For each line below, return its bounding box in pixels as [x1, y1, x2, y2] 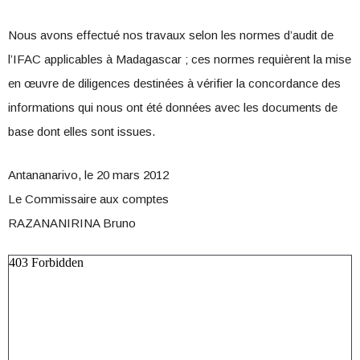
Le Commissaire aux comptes [8, 192, 169, 207]
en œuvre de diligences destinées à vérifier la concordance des [8, 76, 341, 91]
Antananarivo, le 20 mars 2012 [8, 168, 169, 182]
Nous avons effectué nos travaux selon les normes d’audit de [8, 28, 333, 43]
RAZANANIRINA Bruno [8, 216, 136, 231]
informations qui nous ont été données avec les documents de [8, 100, 337, 115]
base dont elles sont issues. [8, 125, 155, 139]
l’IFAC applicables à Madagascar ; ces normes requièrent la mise [8, 52, 351, 67]
